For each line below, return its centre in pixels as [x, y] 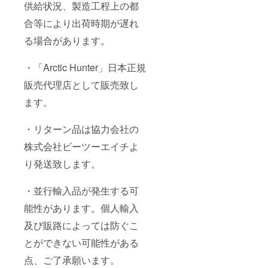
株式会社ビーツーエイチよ [81, 147]
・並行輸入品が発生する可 [81, 191]
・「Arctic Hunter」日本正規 [85, 68]
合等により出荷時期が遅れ [81, 23]
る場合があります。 [67, 41]
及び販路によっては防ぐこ [81, 226]
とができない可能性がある [81, 243]
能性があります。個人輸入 [81, 208]
